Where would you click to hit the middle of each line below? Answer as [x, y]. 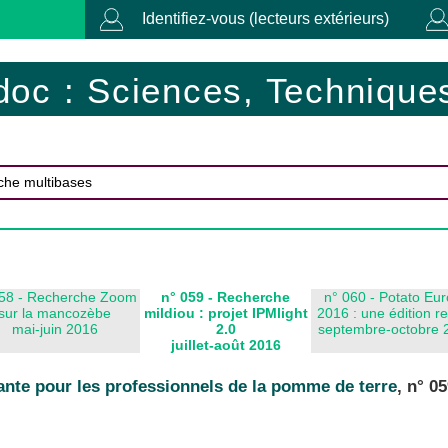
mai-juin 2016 [54, 328]
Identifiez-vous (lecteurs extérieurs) [265, 18]
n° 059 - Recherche [225, 296]
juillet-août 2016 [225, 344]
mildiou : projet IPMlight [225, 312]
